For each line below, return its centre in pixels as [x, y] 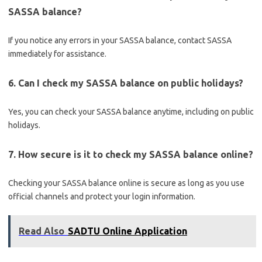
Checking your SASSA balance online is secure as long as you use [126, 183]
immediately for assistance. [57, 54]
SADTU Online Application [127, 231]
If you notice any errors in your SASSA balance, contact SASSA [120, 40]
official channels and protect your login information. [102, 196]
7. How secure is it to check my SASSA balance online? [131, 154]
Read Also [42, 231]
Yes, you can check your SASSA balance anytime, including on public [131, 112]
